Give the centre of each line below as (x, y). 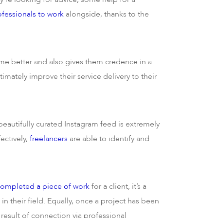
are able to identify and (109, 139)
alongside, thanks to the (106, 14)
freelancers (49, 139)
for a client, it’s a (118, 186)
